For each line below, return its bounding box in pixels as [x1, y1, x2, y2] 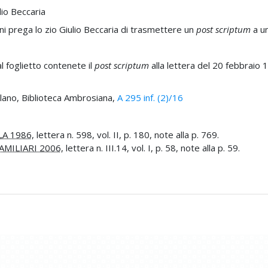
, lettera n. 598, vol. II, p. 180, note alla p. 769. [31, 128, 219, 141]
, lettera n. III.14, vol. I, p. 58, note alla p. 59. [60, 141, 240, 154]
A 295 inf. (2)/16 [117, 91, 183, 103]
